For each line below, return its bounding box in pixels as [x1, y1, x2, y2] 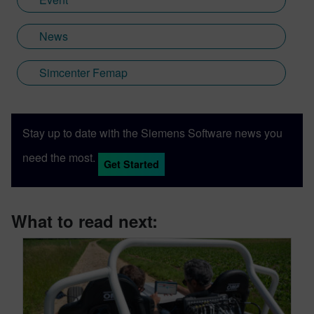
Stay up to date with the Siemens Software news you [22, 125, 282, 142]
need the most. [22, 149, 95, 165]
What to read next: [11, 209, 158, 233]
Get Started [104, 157, 159, 172]
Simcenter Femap [39, 64, 128, 81]
